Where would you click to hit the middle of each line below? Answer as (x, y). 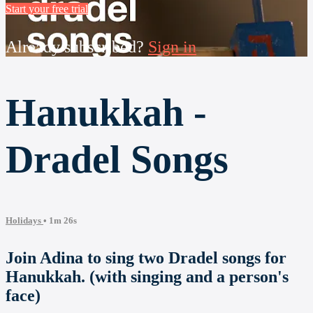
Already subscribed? (77, 47)
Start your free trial (47, 9)
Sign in (172, 47)
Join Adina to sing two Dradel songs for (146, 258)
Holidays (24, 221)
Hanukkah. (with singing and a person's (147, 277)
